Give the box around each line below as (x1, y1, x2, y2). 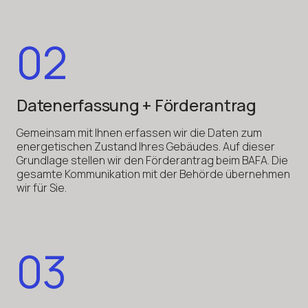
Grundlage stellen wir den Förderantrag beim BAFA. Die (16, 152, 288, 168)
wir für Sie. (16, 179, 67, 195)
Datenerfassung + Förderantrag (16, 93, 256, 116)
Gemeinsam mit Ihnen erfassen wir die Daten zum (16, 124, 262, 140)
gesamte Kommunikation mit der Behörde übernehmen (16, 166, 290, 181)
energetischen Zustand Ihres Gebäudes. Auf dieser (16, 138, 275, 154)
